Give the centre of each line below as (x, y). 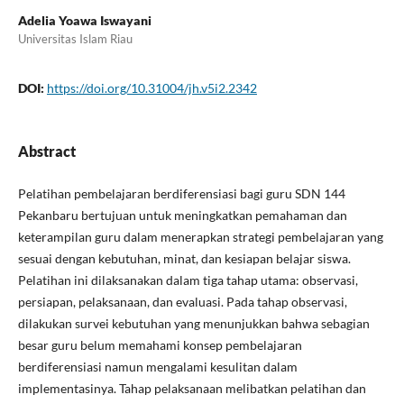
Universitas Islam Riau (75, 38)
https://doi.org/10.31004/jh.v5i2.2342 (151, 87)
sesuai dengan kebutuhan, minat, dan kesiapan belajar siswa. (184, 258)
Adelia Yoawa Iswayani (84, 20)
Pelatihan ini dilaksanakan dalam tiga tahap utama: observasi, (188, 280)
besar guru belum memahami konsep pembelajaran (160, 344)
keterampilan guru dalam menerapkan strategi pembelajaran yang (200, 236)
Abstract (46, 151)
